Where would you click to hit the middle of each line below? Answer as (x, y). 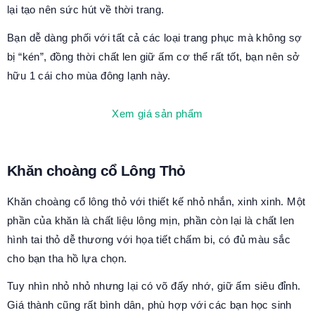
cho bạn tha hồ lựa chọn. (69, 258)
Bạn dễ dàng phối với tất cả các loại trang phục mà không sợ (155, 38)
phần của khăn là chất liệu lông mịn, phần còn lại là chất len (151, 220)
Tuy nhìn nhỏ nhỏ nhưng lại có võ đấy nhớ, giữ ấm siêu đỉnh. (154, 286)
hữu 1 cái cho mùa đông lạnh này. (89, 76)
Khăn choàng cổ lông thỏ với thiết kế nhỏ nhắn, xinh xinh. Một (156, 201)
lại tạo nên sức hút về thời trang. (87, 10)
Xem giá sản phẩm (157, 113)
